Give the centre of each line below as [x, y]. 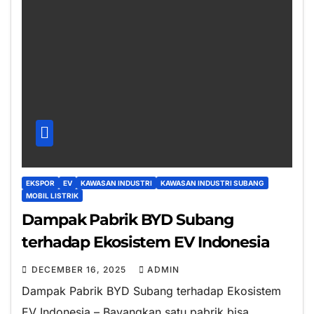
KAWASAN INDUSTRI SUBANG [212, 183]
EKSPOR [40, 183]
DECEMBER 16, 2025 [80, 269]
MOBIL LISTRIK [52, 195]
